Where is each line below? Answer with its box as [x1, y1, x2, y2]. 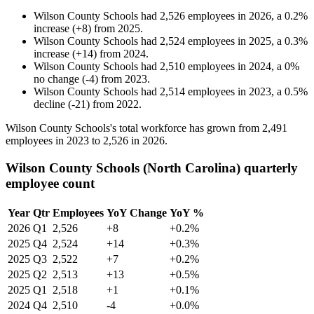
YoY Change [107, 206, 167, 219]
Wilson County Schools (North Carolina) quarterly [6, 160, 298, 175]
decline [34, 98, 65, 111]
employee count [6, 175, 95, 191]
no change [34, 73, 79, 86]
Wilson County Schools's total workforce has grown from [6, 122, 262, 135]
